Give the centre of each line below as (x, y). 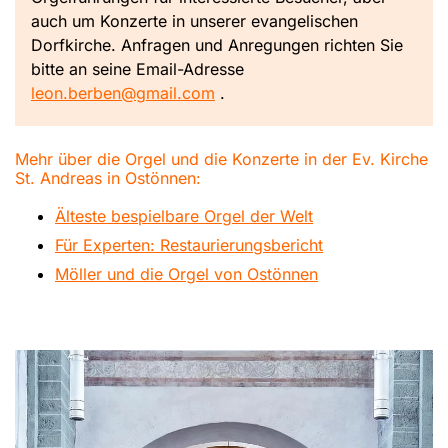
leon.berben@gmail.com (123, 93)
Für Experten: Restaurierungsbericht (189, 245)
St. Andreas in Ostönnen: (108, 178)
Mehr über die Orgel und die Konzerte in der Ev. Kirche (221, 159)
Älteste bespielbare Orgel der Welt (184, 216)
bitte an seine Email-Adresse (137, 69)
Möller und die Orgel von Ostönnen (186, 274)
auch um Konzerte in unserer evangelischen (194, 21)
